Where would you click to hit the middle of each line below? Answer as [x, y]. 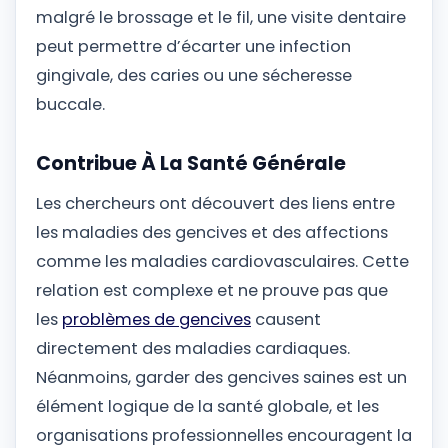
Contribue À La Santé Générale [191, 164]
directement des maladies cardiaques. [193, 349]
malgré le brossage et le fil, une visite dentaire [221, 17]
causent [286, 320]
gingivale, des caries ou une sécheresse [194, 75]
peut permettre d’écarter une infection [193, 46]
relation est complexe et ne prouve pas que [212, 291]
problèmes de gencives [156, 320]
